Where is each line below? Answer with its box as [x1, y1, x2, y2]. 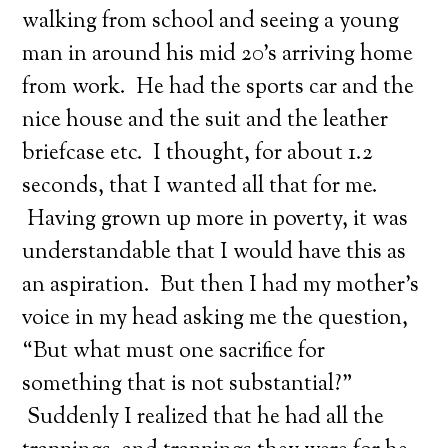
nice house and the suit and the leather [22, 105, 389, 137]
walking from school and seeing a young [22, 6, 400, 38]
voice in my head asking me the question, [22, 303, 409, 335]
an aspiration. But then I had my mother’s [22, 270, 420, 302]
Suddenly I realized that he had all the [22, 402, 385, 434]
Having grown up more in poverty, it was [22, 204, 409, 236]
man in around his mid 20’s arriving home [22, 39, 414, 71]
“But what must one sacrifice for [22, 336, 326, 368]
